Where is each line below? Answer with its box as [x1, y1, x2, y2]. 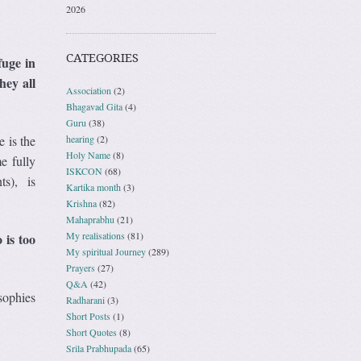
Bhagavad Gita [66, 99, 122, 113]
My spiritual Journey [66, 244, 146, 258]
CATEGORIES [66, 50, 139, 65]
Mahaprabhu [66, 212, 114, 226]
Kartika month [66, 180, 121, 193]
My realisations [66, 228, 125, 242]
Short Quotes [66, 325, 117, 338]
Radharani [66, 293, 105, 306]
